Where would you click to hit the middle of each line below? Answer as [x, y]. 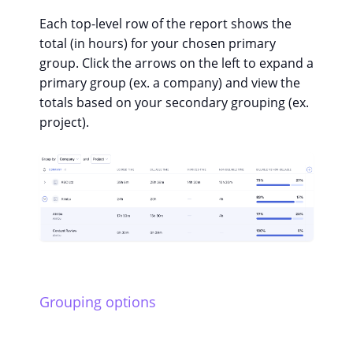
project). [64, 123]
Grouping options [98, 302]
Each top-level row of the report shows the [165, 24]
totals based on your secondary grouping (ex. [174, 103]
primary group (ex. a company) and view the [170, 83]
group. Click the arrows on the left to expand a [176, 63]
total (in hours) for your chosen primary [158, 44]
